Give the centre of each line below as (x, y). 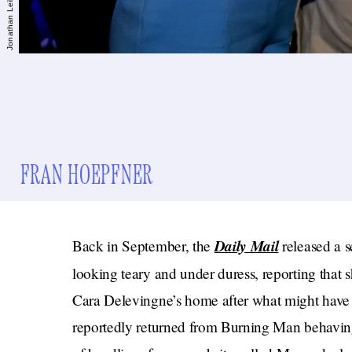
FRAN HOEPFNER (86, 176)
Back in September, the (143, 246)
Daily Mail (246, 246)
